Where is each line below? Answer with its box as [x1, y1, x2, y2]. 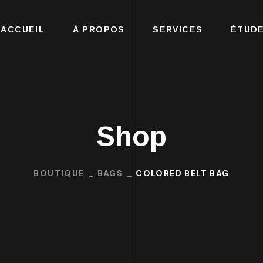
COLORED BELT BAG [136, 167, 230, 178]
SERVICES [153, 25, 203, 34]
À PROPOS [72, 25, 125, 34]
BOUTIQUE [33, 167, 85, 178]
